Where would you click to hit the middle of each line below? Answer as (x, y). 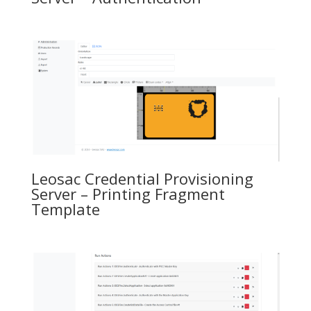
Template (65, 209)
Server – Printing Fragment (128, 194)
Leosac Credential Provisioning (142, 179)
